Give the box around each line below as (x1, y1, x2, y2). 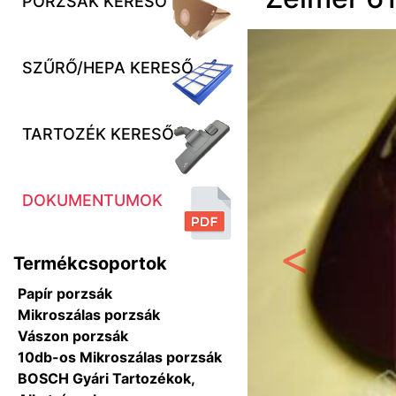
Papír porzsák (18, 285, 112, 302)
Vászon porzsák (18, 327, 128, 345)
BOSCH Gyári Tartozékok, (18, 369, 194, 387)
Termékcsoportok (13, 253, 167, 274)
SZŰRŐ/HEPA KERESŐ (22, 58, 194, 77)
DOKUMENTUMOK (22, 191, 163, 209)
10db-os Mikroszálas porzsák (18, 348, 222, 366)
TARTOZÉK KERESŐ (22, 125, 174, 143)
